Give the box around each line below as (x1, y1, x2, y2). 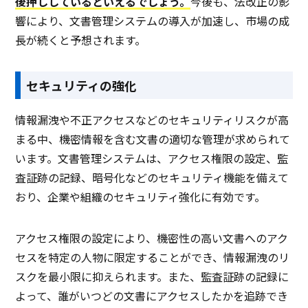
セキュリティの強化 (26, 76, 137, 95)
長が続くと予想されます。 (15, 32, 146, 49)
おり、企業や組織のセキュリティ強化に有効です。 (15, 188, 266, 206)
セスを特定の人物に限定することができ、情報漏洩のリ (15, 249, 290, 266)
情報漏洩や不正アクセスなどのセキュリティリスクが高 (15, 111, 289, 129)
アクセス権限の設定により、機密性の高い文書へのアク (15, 230, 289, 247)
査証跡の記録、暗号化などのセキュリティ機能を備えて (15, 169, 289, 186)
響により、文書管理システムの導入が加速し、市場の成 (15, 12, 290, 30)
